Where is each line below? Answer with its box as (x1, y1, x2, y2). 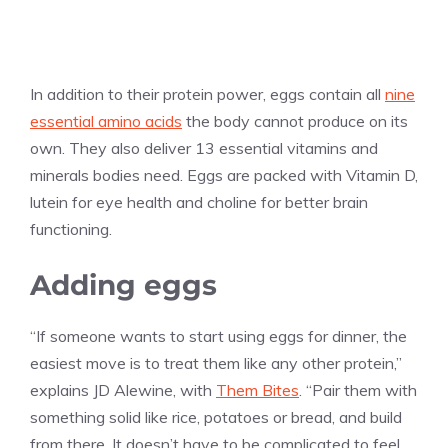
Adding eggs (30, 267, 217, 302)
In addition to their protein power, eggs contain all (30, 83, 385, 104)
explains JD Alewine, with (30, 379, 216, 400)
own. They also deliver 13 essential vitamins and (30, 137, 378, 158)
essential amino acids (30, 110, 182, 131)
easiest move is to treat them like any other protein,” (30, 352, 402, 373)
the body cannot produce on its (182, 110, 408, 131)
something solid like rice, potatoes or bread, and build (30, 406, 402, 427)
